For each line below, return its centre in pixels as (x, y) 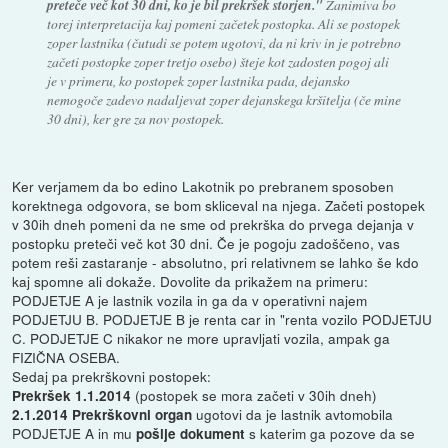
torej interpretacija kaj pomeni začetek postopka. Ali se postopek (223, 24)
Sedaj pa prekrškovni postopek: (112, 376)
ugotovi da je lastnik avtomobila (295, 414)
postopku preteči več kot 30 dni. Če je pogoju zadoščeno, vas (206, 243)
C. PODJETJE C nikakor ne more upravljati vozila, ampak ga (201, 338)
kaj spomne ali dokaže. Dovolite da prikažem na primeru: (190, 281)
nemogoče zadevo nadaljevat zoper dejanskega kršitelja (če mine (223, 100)
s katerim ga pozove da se (332, 433)
